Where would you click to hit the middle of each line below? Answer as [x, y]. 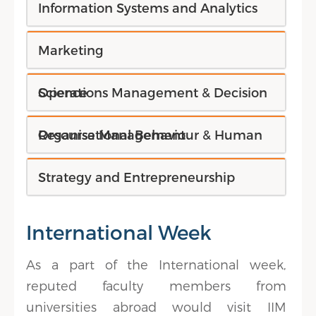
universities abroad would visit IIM [156, 306]
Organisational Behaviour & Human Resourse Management [112, 134]
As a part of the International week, [156, 264]
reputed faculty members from [156, 285]
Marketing [71, 50]
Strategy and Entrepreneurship [137, 177]
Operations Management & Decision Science [65, 92]
